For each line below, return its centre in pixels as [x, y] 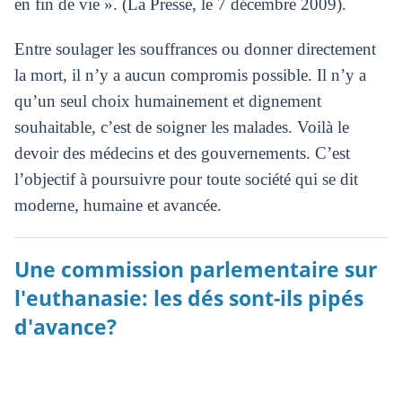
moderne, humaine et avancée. [118, 205]
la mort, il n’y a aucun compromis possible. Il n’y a [190, 75]
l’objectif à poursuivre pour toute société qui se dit [186, 179]
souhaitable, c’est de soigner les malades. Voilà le [181, 127]
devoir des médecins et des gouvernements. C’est [182, 153]
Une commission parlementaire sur [195, 269]
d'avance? [65, 327]
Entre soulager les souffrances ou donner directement [195, 49]
